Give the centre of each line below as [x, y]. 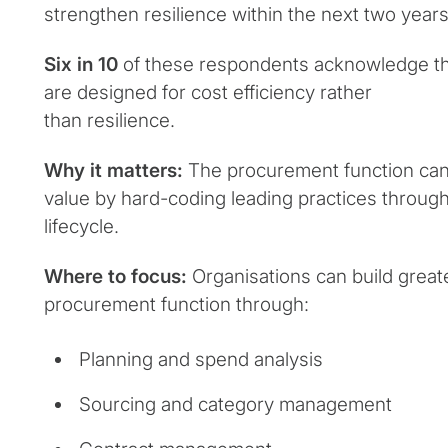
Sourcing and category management [235, 405]
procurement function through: [176, 305]
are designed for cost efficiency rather [208, 93]
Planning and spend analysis [201, 360]
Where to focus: [115, 277]
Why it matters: [116, 171]
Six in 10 [81, 65]
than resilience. [109, 121]
